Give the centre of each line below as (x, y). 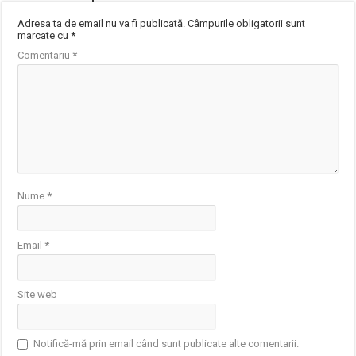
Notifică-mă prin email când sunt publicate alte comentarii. (166, 344)
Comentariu (45, 56)
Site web (38, 295)
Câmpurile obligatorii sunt (247, 24)
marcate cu (44, 36)
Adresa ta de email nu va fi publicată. (102, 24)
